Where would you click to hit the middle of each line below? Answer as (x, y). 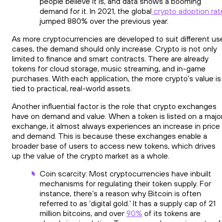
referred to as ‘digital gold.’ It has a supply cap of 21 (128, 203)
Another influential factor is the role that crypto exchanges (114, 106)
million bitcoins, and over (83, 213)
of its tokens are (171, 213)
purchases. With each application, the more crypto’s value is (116, 79)
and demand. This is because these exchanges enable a (110, 136)
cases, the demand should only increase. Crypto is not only (114, 49)
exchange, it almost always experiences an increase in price (116, 126)
